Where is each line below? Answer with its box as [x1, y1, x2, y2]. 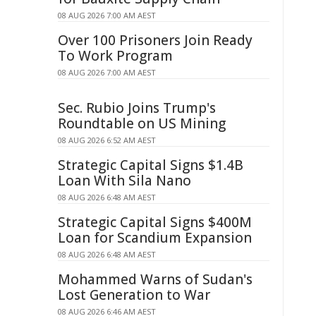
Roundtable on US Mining [58, 114, 226, 133]
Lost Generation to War [58, 286, 210, 304]
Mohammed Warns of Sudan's [58, 270, 253, 288]
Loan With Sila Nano [58, 171, 191, 190]
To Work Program [58, 47, 173, 65]
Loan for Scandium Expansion [58, 229, 252, 247]
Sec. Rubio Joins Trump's [58, 99, 216, 117]
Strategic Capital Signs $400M [58, 213, 252, 231]
